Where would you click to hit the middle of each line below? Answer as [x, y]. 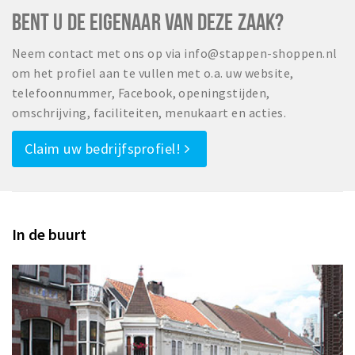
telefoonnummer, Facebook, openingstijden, [141, 93]
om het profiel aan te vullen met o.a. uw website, [153, 73]
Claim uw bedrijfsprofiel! [105, 149]
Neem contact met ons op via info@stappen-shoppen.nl [175, 53]
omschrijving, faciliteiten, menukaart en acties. [149, 113]
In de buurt [49, 235]
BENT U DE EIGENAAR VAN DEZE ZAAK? [148, 22]
